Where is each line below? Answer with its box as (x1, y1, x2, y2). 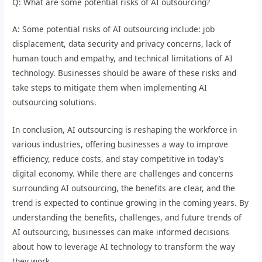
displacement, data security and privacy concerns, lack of (12, 38, 232, 50)
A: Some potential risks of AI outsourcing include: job (12, 23, 215, 35)
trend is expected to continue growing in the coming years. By (12, 197, 249, 209)
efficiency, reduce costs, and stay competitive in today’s (12, 153, 225, 165)
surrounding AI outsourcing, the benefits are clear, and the (12, 182, 236, 194)
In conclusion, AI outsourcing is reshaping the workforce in (12, 124, 237, 136)
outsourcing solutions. (12, 96, 97, 108)
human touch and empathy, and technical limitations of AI (12, 53, 233, 64)
